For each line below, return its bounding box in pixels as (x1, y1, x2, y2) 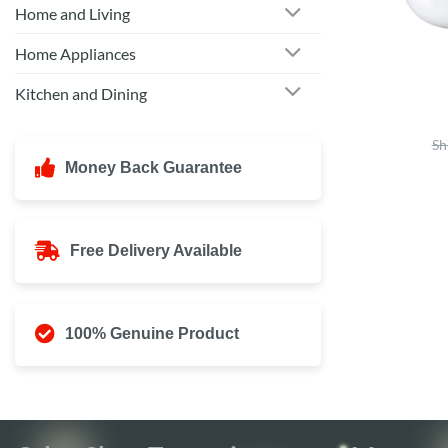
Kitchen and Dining (15, 83, 147, 103)
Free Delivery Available (70, 242, 242, 260)
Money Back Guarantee (65, 159, 242, 177)
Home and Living (15, 4, 130, 24)
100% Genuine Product (65, 325, 239, 343)
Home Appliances (15, 44, 136, 64)
